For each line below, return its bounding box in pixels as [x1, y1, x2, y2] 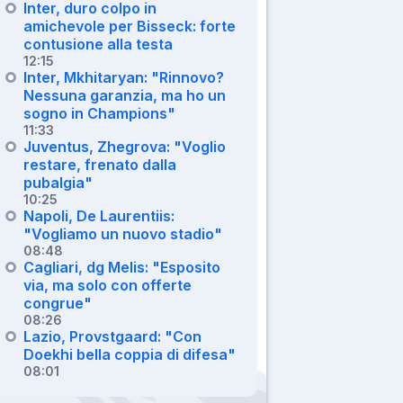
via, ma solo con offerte [23, 275, 192, 294]
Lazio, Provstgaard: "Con [23, 327, 201, 345]
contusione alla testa [23, 34, 173, 53]
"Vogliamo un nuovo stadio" [23, 224, 222, 243]
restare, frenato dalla [23, 155, 176, 174]
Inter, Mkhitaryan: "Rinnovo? [23, 67, 224, 86]
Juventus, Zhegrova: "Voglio [23, 137, 226, 156]
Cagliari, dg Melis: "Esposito [23, 257, 220, 276]
